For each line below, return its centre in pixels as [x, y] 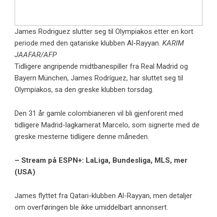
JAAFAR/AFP [36, 55]
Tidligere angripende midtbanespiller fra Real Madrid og [101, 67]
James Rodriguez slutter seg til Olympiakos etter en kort [104, 32]
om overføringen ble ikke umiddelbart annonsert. [91, 208]
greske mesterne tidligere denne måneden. [82, 137]
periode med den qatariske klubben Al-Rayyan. [88, 43]
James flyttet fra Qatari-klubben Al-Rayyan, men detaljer [103, 196]
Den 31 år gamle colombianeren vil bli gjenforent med [99, 114]
